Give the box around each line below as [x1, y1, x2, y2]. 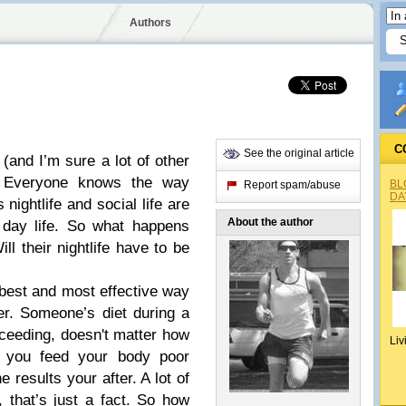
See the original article [244, 147, 354, 159]
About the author [227, 216, 314, 228]
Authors [129, 16, 171, 29]
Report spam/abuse [244, 179, 341, 191]
